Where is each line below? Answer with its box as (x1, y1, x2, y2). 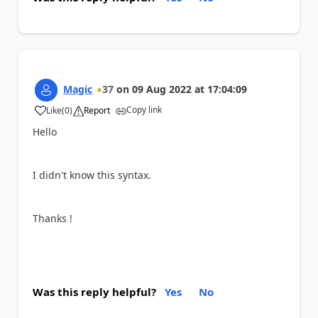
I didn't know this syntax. (33, 168, 151, 182)
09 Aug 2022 (132, 82, 192, 96)
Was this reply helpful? (33, 285, 156, 300)
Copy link (126, 103, 162, 116)
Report (84, 104, 110, 116)
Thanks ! (33, 211, 72, 225)
